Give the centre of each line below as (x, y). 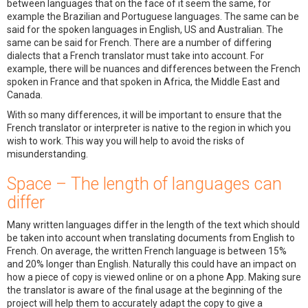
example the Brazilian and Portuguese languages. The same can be (153, 17)
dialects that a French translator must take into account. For (135, 56)
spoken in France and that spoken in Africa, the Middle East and (143, 82)
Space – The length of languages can (144, 184)
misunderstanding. (47, 154)
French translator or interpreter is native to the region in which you (149, 128)
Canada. (25, 95)
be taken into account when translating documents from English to (151, 238)
